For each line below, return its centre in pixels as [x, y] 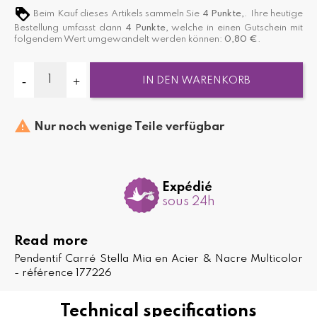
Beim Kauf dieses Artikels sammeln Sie [117, 13]
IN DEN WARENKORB [196, 80]
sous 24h [188, 202]
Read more [51, 241]
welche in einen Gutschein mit [236, 28]
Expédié [187, 188]
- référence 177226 [63, 273]
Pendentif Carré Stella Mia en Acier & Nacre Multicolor [158, 259]
